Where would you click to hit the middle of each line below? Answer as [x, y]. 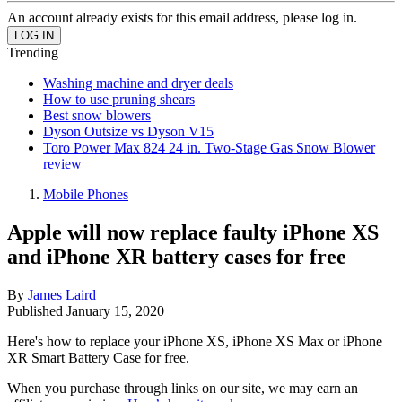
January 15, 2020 [115, 310]
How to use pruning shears [119, 99]
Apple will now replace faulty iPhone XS [193, 232]
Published [37, 310]
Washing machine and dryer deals [138, 83]
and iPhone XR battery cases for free [177, 256]
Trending [33, 52]
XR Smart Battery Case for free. [98, 357]
